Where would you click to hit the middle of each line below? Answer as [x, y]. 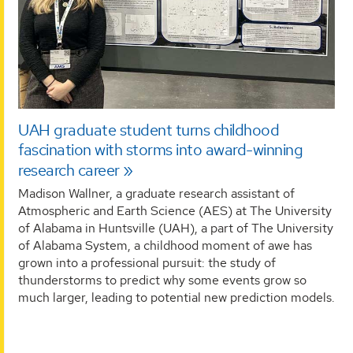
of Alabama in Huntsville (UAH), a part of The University [176, 228]
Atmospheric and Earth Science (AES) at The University [175, 210]
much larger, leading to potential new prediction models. [176, 297]
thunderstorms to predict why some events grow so [162, 280]
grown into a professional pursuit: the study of [147, 262]
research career [69, 170]
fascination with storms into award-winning [160, 149]
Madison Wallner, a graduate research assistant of [156, 193]
